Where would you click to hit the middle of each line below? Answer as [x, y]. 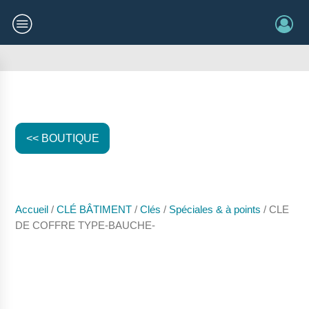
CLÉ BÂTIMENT [94, 210]
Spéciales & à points [215, 210]
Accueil [32, 210]
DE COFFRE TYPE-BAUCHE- [86, 226]
